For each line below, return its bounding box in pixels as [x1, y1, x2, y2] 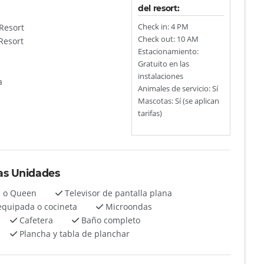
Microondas [103, 200, 153, 212]
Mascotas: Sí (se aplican [138, 95, 220, 106]
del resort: [138, 2, 180, 14]
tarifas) [138, 108, 163, 118]
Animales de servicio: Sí [138, 83, 219, 94]
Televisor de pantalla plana [62, 187, 173, 199]
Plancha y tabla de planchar [17, 227, 130, 239]
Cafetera [17, 214, 54, 226]
